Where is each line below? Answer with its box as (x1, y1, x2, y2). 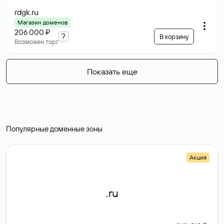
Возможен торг (14, 37, 58, 45)
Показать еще (86, 66, 137, 76)
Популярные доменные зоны (6, 124, 102, 133)
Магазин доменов (17, 18, 67, 26)
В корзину (159, 32, 188, 40)
